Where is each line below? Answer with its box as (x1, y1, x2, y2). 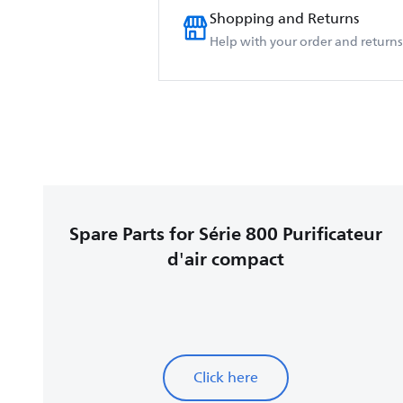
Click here (193, 366, 258, 390)
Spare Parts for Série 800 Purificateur (68, 218, 382, 250)
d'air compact (166, 243, 284, 275)
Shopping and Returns (210, 7, 359, 31)
